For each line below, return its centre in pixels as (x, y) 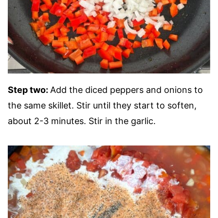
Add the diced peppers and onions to (127, 90)
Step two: (29, 90)
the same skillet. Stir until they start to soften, (102, 105)
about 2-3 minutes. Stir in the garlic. (82, 121)
